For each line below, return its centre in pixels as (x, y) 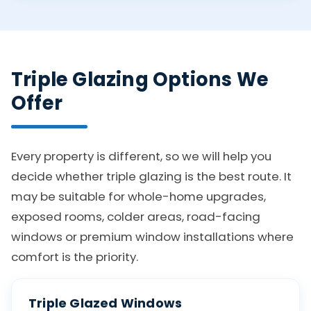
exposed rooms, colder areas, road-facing (136, 216)
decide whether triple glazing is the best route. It (151, 176)
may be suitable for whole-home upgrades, (138, 196)
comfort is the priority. (75, 257)
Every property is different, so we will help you (141, 156)
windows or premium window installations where (152, 236)
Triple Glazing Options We (140, 79)
